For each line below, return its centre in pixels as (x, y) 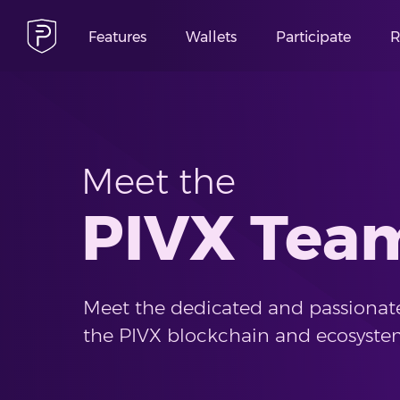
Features (117, 37)
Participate (313, 37)
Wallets (211, 37)
